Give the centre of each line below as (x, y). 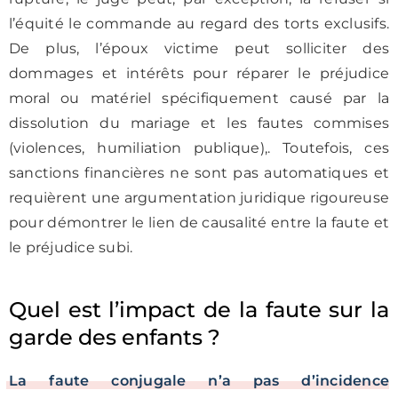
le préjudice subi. (71, 247)
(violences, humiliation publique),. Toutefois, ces (199, 148)
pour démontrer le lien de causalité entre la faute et (199, 223)
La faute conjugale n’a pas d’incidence (199, 381)
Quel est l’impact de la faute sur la (199, 310)
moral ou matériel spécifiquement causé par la (199, 98)
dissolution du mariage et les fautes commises (199, 123)
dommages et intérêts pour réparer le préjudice (199, 73)
